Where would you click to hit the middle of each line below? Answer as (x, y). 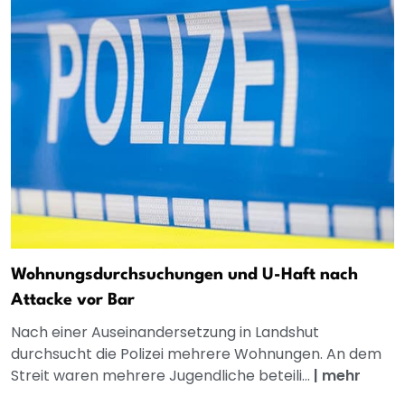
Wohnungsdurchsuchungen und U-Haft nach (184, 274)
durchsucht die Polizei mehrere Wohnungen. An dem (196, 353)
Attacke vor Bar (73, 300)
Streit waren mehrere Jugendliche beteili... (162, 375)
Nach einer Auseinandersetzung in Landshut (165, 332)
